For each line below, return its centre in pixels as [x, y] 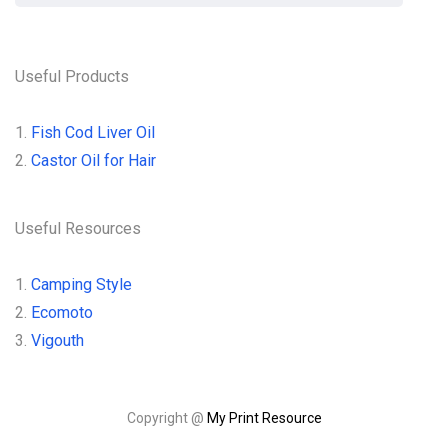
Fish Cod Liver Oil [93, 132]
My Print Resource [264, 418]
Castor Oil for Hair [93, 160]
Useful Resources [78, 228]
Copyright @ [166, 418]
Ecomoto [62, 312]
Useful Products [72, 76]
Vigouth [57, 340]
